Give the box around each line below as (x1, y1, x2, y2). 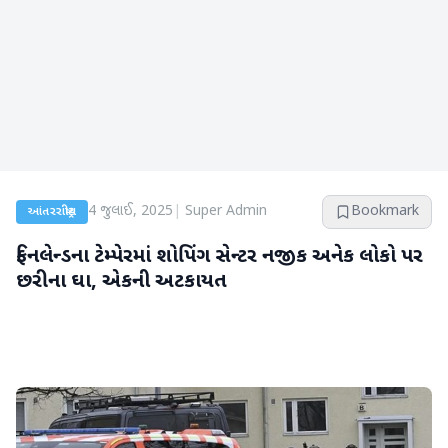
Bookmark (351, 202, 419, 221)
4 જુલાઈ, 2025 (87, 202, 173, 221)
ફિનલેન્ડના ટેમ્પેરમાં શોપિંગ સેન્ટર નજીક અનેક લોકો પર (16, 244, 423, 270)
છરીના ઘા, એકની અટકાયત (16, 269, 227, 295)
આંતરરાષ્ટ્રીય (28, 204, 76, 220)
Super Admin (184, 202, 267, 221)
